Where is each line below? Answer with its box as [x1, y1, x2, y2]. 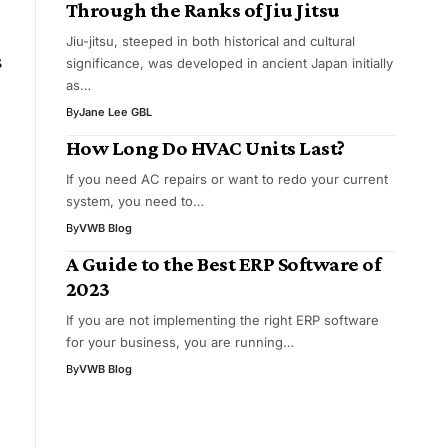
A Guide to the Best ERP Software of [65, 251, 381, 276]
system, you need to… [65, 192, 204, 209]
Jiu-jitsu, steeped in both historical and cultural [65, 32, 355, 49]
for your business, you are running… [65, 333, 294, 350]
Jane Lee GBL [78, 104, 152, 119]
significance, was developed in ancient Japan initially [65, 54, 393, 71]
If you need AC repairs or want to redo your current [65, 170, 388, 187]
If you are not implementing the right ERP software [65, 311, 379, 328]
